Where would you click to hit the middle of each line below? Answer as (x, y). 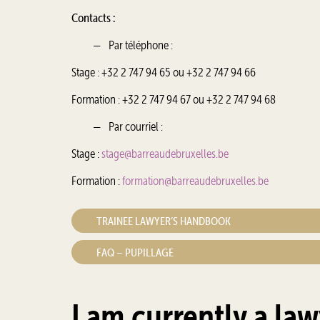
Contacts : (94, 18)
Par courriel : (136, 126)
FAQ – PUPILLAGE (135, 252)
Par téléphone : (141, 45)
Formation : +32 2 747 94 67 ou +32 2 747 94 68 (174, 99)
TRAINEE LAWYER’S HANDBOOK (164, 221)
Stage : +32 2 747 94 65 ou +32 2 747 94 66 (164, 72)
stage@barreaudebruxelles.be (165, 154)
